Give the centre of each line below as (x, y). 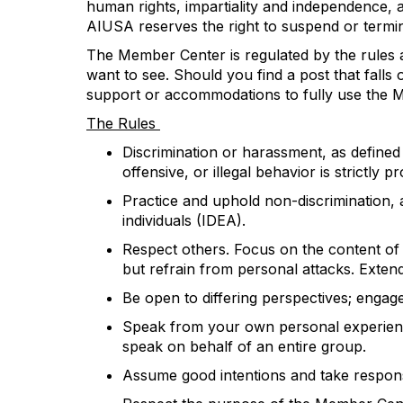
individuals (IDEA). (184, 220)
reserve (162, 26)
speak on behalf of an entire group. (246, 346)
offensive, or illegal (189, 172)
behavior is (293, 172)
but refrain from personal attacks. (241, 269)
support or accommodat (170, 94)
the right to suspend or (278, 26)
